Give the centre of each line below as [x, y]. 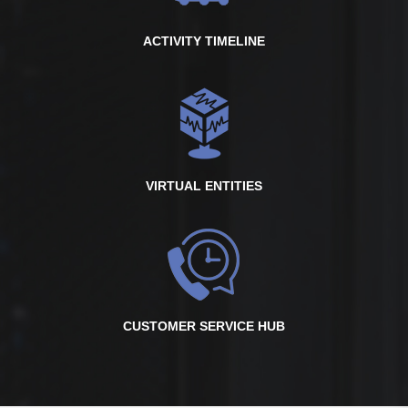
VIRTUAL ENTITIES [204, 186]
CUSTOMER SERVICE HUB [204, 326]
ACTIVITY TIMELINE [204, 41]
